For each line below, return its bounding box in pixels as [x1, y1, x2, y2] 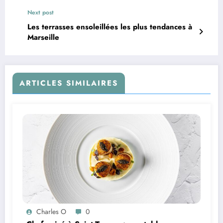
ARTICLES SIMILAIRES [19, 77, 118, 89]
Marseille [27, 31, 59, 43]
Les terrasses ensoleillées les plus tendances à [27, 21, 192, 32]
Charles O [36, 206, 66, 217]
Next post [27, 7, 54, 17]
